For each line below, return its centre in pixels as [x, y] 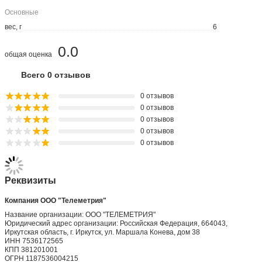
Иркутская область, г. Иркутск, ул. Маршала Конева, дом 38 [103, 232]
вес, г [13, 27]
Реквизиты [31, 181]
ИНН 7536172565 [34, 241]
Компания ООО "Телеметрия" [56, 201]
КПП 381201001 [32, 249]
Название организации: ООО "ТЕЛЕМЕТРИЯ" [80, 214]
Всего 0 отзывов [56, 75]
